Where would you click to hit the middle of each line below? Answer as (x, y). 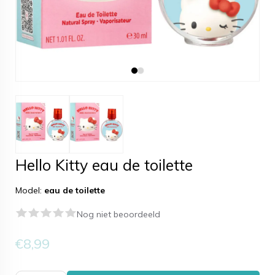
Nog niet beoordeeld (118, 215)
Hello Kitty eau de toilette (104, 165)
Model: (30, 191)
